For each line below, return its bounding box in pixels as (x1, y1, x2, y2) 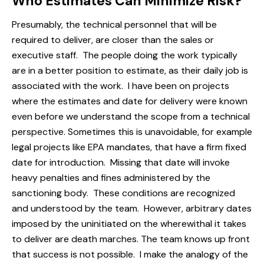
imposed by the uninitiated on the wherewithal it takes (12, 217, 246, 230)
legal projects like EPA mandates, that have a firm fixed (12, 141, 246, 154)
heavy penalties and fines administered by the (12, 171, 210, 184)
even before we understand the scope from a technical (12, 110, 250, 123)
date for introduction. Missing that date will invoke (12, 156, 230, 169)
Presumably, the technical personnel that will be (12, 18, 217, 31)
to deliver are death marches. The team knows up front (12, 233, 250, 246)
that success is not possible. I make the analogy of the (12, 248, 248, 261)
